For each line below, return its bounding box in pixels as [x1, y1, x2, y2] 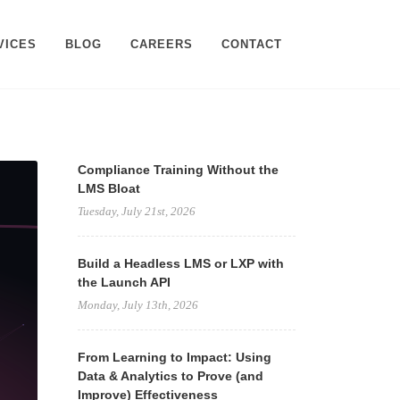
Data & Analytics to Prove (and [77, 369, 263, 383]
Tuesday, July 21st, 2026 [77, 204, 196, 218]
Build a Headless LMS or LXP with [77, 256, 284, 271]
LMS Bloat [77, 181, 140, 196]
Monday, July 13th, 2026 [77, 298, 198, 312]
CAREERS [130, 37, 193, 51]
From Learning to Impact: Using [77, 350, 271, 364]
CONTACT [221, 37, 282, 51]
